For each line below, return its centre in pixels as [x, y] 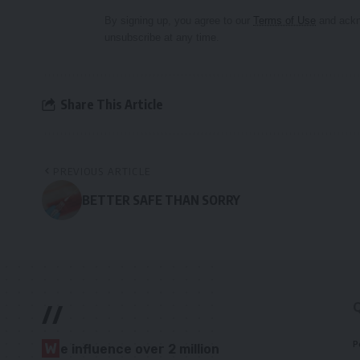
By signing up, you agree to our [179, 21]
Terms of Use [284, 21]
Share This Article [112, 104]
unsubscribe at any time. [162, 38]
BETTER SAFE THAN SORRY [161, 200]
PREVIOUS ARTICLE [102, 172]
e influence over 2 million [140, 350]
